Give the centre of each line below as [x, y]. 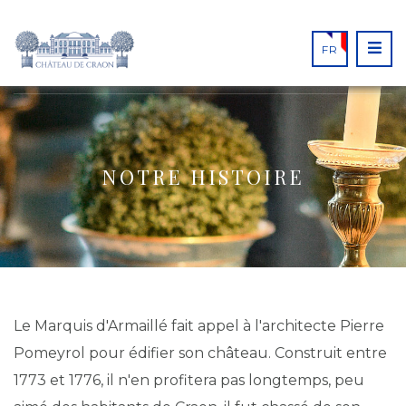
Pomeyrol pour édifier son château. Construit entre [200, 353]
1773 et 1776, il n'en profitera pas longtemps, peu [189, 380]
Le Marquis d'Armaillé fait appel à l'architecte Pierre [199, 326]
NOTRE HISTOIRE [203, 177]
